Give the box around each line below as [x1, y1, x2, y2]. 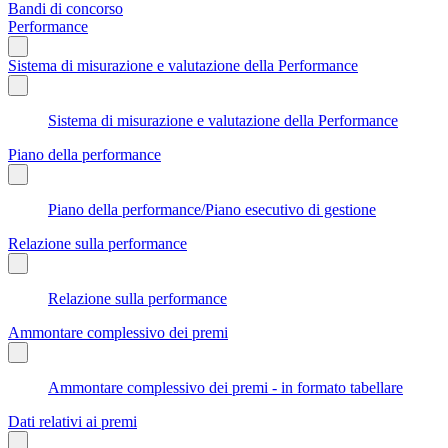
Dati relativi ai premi [8, 412, 137, 430]
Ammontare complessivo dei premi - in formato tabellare [48, 378, 403, 396]
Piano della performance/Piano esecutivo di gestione [48, 200, 376, 218]
